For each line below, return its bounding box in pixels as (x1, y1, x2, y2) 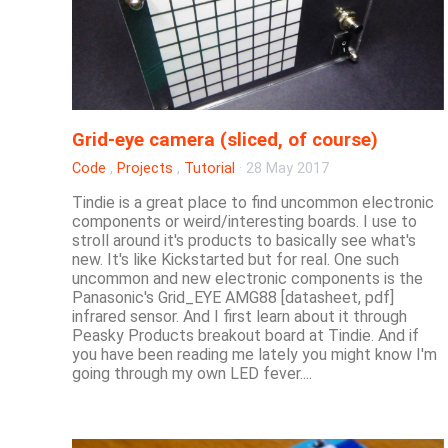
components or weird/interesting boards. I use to (72, 212, 417, 232)
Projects (117, 160, 173, 178)
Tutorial (184, 160, 235, 178)
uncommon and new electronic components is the (72, 269, 423, 289)
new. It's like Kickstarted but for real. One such (72, 250, 399, 270)
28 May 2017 (246, 160, 329, 178)
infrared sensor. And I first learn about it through (72, 307, 407, 327)
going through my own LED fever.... (72, 364, 312, 384)
